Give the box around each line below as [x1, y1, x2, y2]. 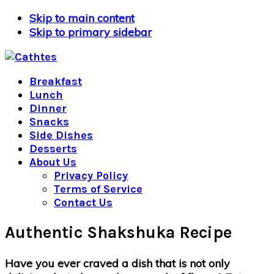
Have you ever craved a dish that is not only [5, 256, 230, 270]
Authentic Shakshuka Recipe [5, 223, 232, 243]
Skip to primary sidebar [29, 25, 152, 39]
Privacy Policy [54, 169, 128, 182]
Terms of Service [54, 182, 143, 196]
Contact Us [54, 196, 113, 209]
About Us [29, 155, 76, 169]
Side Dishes [29, 128, 93, 142]
